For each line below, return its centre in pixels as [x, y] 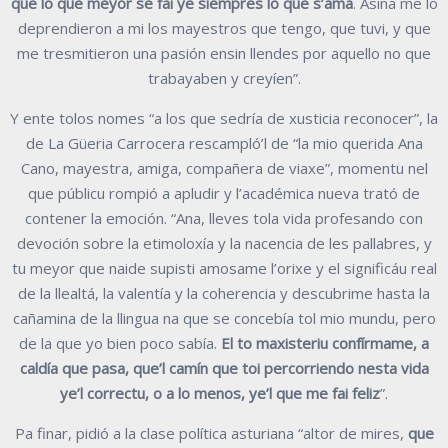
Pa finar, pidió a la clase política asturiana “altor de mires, [211, 432]
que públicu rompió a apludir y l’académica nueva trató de [224, 192]
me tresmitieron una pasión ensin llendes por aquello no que [224, 52]
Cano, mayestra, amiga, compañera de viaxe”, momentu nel [224, 167]
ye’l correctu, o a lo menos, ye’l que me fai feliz [220, 392]
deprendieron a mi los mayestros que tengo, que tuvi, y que [224, 27]
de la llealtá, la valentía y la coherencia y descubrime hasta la [224, 292]
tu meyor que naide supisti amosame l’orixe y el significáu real [224, 267]
